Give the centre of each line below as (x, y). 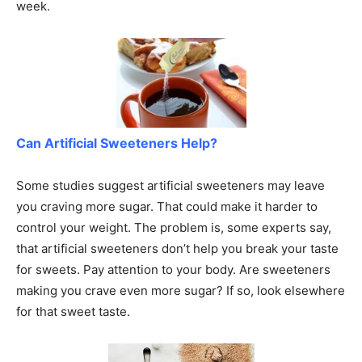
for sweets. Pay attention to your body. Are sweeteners (173, 269)
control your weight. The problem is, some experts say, (174, 227)
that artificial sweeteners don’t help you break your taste (177, 248)
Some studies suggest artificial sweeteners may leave (170, 185)
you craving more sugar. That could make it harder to (167, 206)
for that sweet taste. (73, 311)
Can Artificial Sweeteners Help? (117, 143)
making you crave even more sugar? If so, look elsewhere (181, 290)
